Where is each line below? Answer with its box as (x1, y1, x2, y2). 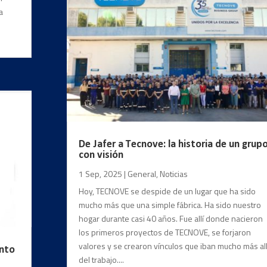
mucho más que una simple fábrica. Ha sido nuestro (78, 198, 261, 211)
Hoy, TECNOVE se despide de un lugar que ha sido (78, 184, 256, 197)
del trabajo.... (78, 253, 124, 266)
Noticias (159, 167, 188, 180)
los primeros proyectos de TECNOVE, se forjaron (78, 225, 251, 238)
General (127, 167, 156, 180)
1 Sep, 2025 (78, 167, 122, 180)
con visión (78, 149, 123, 161)
